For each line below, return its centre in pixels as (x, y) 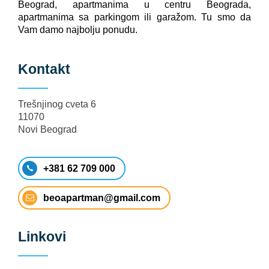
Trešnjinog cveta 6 (57, 104)
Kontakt (44, 69)
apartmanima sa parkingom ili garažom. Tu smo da (134, 17)
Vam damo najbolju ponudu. (78, 29)
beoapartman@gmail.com (102, 198)
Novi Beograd (47, 129)
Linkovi (42, 236)
